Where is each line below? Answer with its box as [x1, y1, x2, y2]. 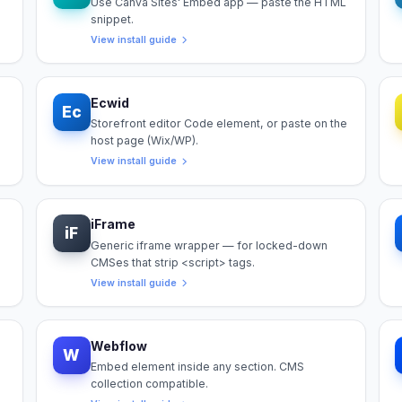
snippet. [90, 12, 134, 26]
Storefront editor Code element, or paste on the [90, 117, 347, 131]
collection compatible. [90, 377, 208, 391]
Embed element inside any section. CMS [90, 360, 304, 374]
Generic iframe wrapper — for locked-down [90, 238, 328, 252]
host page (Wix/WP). [90, 134, 198, 148]
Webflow [90, 337, 147, 354]
